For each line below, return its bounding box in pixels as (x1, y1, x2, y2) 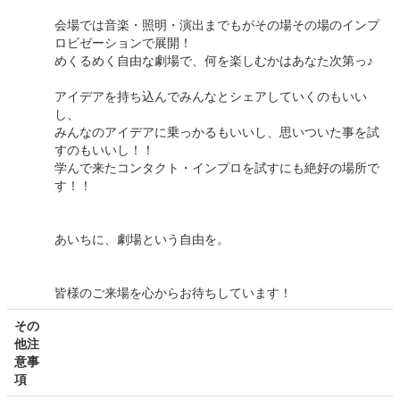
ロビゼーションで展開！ (54, 36, 192, 51)
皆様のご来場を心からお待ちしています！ (54, 286, 292, 301)
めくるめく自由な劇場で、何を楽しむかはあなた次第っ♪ (54, 54, 373, 69)
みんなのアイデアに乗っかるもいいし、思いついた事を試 (54, 125, 379, 140)
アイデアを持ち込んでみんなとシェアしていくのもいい (54, 89, 367, 104)
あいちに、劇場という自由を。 (54, 232, 229, 247)
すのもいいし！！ (54, 143, 154, 158)
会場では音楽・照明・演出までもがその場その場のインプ (54, 18, 379, 33)
